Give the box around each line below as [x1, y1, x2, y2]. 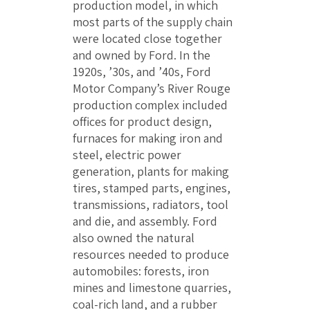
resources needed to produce [73, 246, 229, 263]
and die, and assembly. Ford [73, 213, 217, 230]
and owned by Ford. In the [73, 47, 210, 64]
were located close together [73, 30, 222, 47]
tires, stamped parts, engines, [73, 180, 230, 197]
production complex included [73, 97, 228, 113]
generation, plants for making [73, 163, 229, 180]
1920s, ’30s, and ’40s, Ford [73, 64, 211, 80]
